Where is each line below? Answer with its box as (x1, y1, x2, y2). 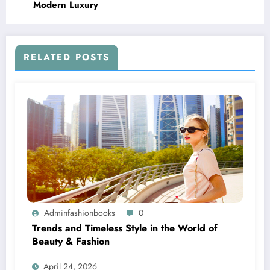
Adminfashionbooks (44, 206, 115, 219)
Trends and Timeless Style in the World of (32, 221, 218, 235)
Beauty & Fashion (32, 234, 110, 248)
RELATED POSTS (24, 50, 110, 64)
